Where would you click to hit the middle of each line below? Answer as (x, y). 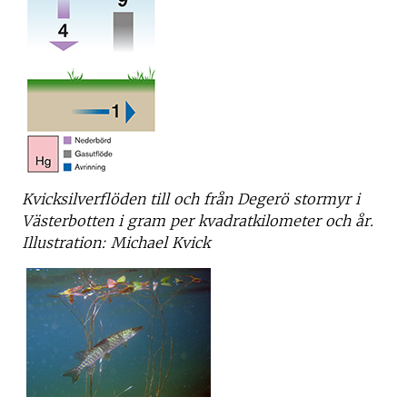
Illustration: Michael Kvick (116, 243)
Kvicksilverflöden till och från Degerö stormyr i (191, 199)
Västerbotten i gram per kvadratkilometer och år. (198, 221)
